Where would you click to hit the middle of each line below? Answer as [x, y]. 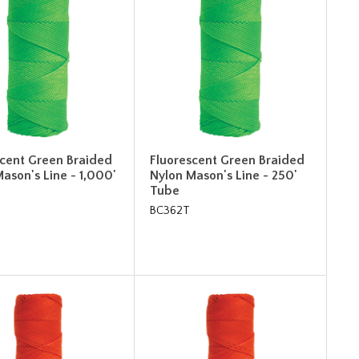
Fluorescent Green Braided [228, 160]
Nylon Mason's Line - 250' [224, 175]
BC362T [170, 210]
